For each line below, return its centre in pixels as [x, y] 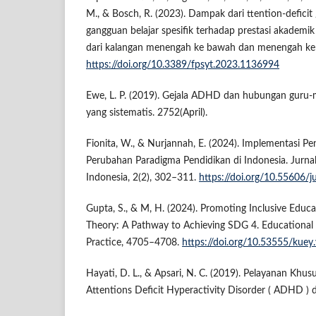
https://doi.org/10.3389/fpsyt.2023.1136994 [183, 65]
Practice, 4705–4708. [134, 243]
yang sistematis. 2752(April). [147, 113]
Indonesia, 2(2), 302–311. [142, 178]
